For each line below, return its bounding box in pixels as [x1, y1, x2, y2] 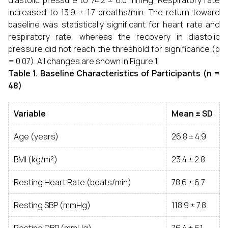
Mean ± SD [172, 108, 213, 119]
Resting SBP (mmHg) [14, 199, 91, 211]
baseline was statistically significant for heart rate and [8, 19, 220, 30]
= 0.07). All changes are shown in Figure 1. [8, 55, 159, 67]
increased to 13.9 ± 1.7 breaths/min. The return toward [8, 7, 220, 18]
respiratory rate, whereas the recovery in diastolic [8, 31, 220, 42]
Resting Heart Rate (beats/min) [14, 177, 131, 188]
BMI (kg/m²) [14, 154, 58, 165]
